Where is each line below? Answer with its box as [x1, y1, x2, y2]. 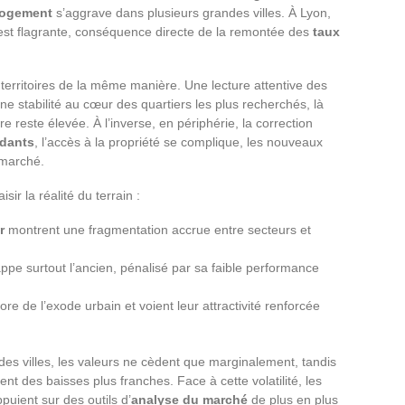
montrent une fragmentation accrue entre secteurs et [5, 221, 311, 237]
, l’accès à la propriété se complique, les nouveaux [34, 134, 323, 149]
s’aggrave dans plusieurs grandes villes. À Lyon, [52, 5, 331, 20]
